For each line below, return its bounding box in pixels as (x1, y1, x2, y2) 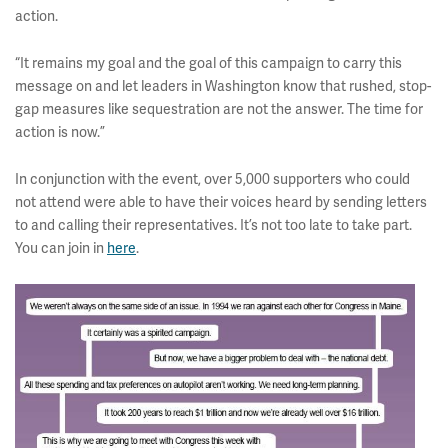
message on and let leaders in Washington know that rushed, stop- (15, 78, 431, 96)
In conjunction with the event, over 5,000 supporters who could (15, 171, 410, 189)
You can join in (15, 240, 107, 258)
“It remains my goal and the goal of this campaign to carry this (15, 55, 402, 73)
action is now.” (15, 124, 105, 142)
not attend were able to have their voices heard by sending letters (15, 194, 427, 212)
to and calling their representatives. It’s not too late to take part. (15, 217, 412, 235)
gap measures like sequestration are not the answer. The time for (15, 101, 423, 119)
